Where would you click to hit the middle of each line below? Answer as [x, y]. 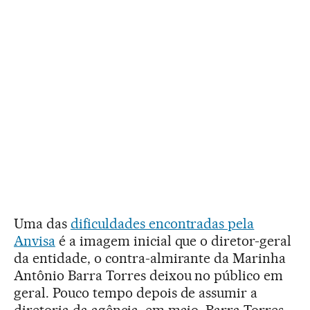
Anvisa [35, 240]
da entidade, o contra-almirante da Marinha [150, 258]
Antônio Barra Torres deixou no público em [149, 275]
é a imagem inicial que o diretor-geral [173, 240]
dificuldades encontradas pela [162, 223]
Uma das [42, 223]
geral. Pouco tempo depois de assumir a [136, 292]
